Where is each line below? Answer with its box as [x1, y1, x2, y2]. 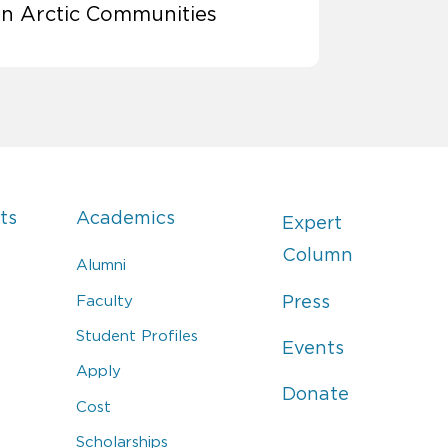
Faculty [76, 291, 134, 309]
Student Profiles [76, 327, 199, 345]
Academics [76, 208, 176, 229]
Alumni [76, 256, 127, 274]
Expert [281, 213, 342, 234]
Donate [281, 384, 349, 405]
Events [281, 338, 344, 359]
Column [281, 245, 353, 266]
